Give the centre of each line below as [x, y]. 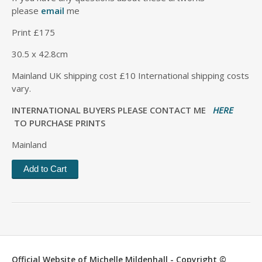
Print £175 [33, 32]
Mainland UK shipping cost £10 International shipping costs [130, 75]
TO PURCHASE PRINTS [58, 123]
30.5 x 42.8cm [40, 54]
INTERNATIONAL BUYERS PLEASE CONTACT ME [112, 110]
